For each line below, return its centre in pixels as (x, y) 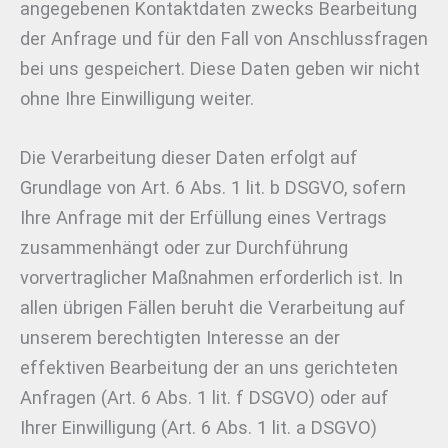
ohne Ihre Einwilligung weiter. (137, 99)
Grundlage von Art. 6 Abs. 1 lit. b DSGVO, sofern (213, 188)
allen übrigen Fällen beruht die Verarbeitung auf (213, 308)
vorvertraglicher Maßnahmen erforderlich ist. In (211, 278)
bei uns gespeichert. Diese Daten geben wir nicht (220, 69)
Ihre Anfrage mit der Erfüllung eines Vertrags (203, 218)
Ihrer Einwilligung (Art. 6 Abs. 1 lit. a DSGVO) (198, 428)
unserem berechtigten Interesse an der (180, 338)
